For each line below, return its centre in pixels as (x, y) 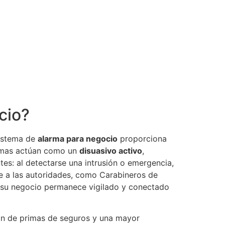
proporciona (142, 138)
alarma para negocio (78, 138)
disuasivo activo (111, 150)
